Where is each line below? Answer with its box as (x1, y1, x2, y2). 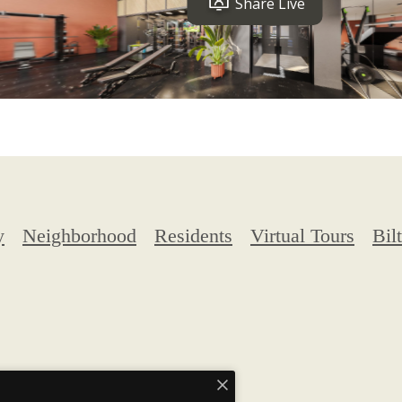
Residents (154, 224, 232, 248)
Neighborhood (22, 224, 136, 248)
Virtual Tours (250, 224, 354, 248)
